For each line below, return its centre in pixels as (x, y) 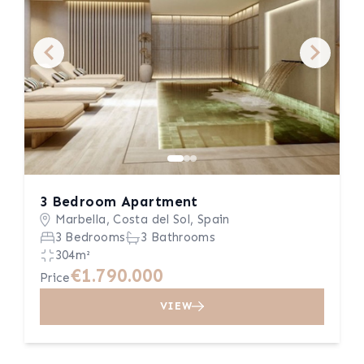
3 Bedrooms (90, 238)
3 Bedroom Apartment (119, 202)
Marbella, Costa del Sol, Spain (142, 220)
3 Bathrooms (178, 238)
